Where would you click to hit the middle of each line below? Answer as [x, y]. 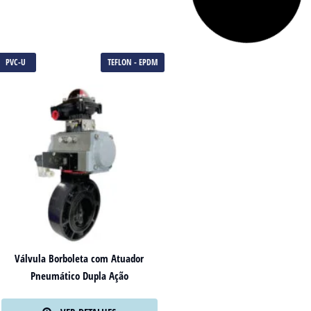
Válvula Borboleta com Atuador [79, 258]
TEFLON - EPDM [132, 62]
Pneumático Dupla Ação [79, 275]
